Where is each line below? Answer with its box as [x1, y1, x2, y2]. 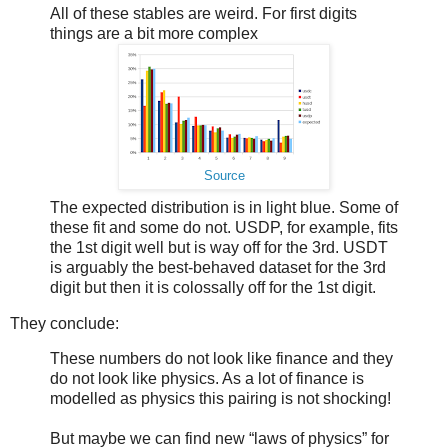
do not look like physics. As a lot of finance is [50, 370, 364, 388]
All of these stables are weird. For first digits [50, 4, 357, 22]
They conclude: [10, 314, 119, 332]
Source [203, 168, 245, 183]
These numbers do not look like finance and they [50, 350, 393, 368]
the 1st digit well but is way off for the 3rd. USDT [50, 238, 388, 256]
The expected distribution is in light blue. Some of [50, 198, 398, 216]
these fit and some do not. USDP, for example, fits [50, 218, 398, 236]
